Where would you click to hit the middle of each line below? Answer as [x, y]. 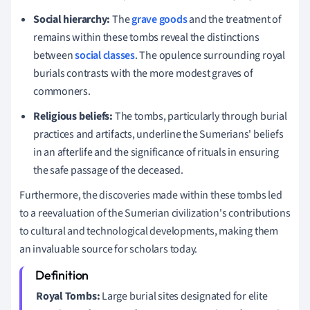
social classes [105, 55]
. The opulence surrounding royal [210, 55]
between [54, 55]
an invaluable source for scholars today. [109, 249]
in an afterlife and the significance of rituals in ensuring [156, 152]
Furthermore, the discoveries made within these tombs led [151, 195]
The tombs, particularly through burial [200, 116]
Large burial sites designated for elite [184, 296]
